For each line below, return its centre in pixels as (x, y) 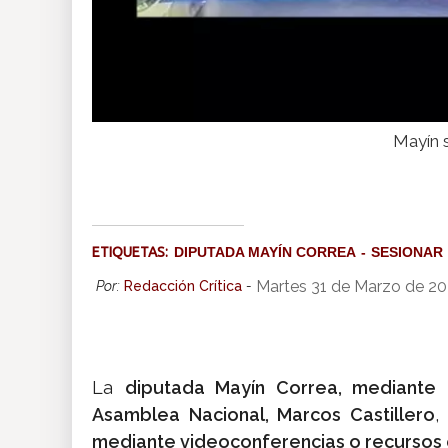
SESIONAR (407, 252)
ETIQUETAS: (133, 252)
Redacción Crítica (183, 286)
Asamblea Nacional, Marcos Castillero (263, 415)
